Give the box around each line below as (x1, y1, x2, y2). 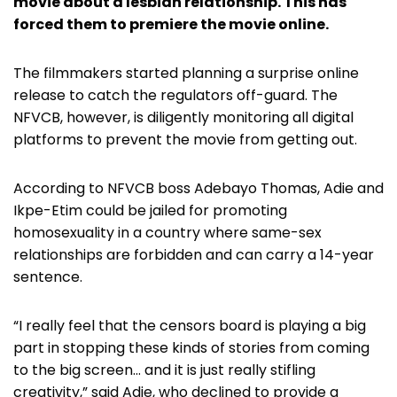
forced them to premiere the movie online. (13, 14, 329, 35)
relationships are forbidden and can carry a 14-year (13, 245, 374, 266)
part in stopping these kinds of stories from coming (13, 338, 370, 359)
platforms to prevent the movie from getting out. (13, 129, 357, 151)
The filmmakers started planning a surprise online (13, 63, 359, 84)
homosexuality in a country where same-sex (13, 222, 322, 244)
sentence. (13, 267, 82, 288)
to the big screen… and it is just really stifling (13, 360, 315, 381)
